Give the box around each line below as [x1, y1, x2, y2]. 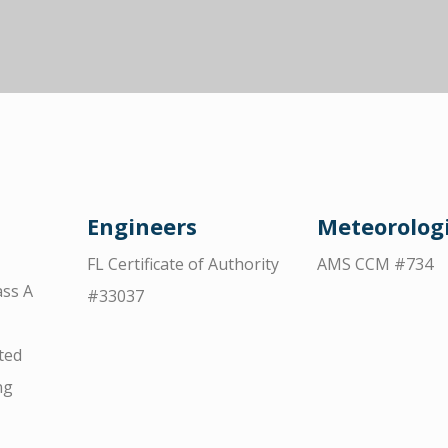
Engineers [87, 211, 197, 242]
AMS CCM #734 [316, 253, 433, 276]
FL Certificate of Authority [87, 253, 279, 276]
